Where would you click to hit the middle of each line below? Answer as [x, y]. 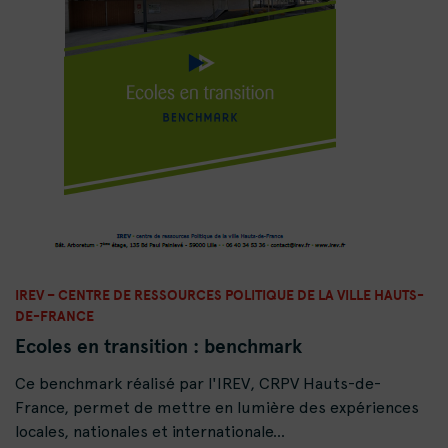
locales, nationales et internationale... [150, 432]
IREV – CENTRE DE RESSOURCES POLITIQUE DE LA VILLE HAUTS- [219, 295]
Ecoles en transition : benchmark [158, 346]
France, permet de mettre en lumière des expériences [217, 408]
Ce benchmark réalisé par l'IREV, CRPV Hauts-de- [198, 384]
